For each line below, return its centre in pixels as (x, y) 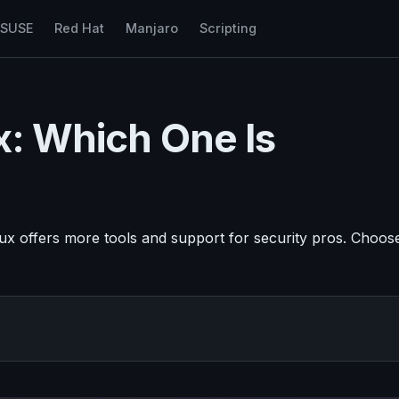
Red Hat (79, 28)
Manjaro (151, 28)
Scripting (228, 28)
